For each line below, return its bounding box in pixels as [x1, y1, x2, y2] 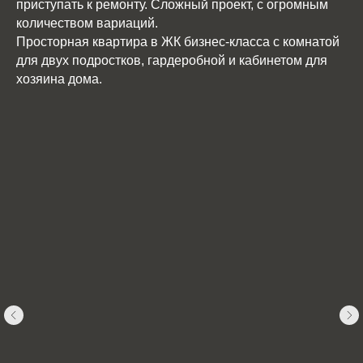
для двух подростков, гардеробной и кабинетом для [16, 53, 327, 67]
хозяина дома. [16, 72, 102, 86]
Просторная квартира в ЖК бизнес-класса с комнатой [16, 35, 340, 49]
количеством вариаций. [16, 16, 158, 30]
